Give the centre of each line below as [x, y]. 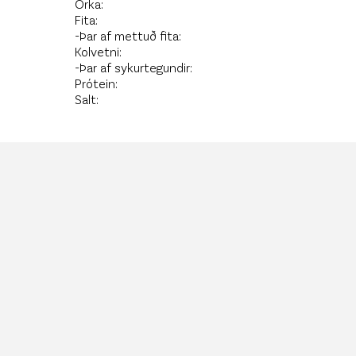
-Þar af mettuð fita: [128, 35]
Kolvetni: [99, 51]
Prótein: [97, 83]
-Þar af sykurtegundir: [134, 67]
